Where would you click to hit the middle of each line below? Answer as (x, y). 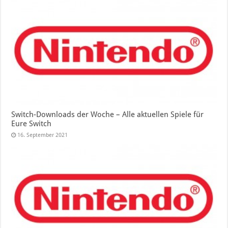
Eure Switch (32, 124)
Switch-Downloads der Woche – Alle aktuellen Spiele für (108, 115)
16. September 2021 (43, 135)
